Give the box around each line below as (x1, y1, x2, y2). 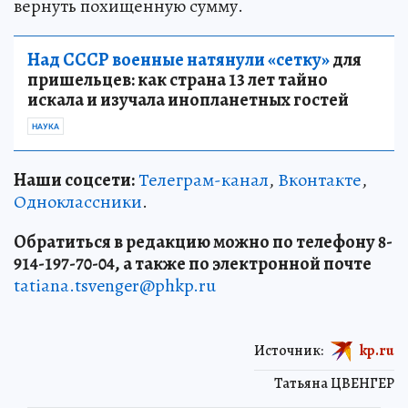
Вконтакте (278, 167, 362, 192)
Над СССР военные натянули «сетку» (27, 46, 330, 72)
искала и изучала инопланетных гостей (27, 87, 349, 112)
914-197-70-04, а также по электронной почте (14, 250, 372, 276)
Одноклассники (14, 189, 142, 214)
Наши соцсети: (14, 167, 135, 192)
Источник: (254, 340, 323, 361)
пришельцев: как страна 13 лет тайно (27, 66, 328, 92)
